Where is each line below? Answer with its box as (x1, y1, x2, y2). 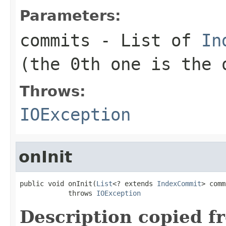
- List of (90, 30, 201, 50)
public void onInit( (20, 179, 96, 188)
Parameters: (20, 7, 121, 24)
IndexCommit (157, 179, 201, 188)
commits (20, 30, 90, 50)
